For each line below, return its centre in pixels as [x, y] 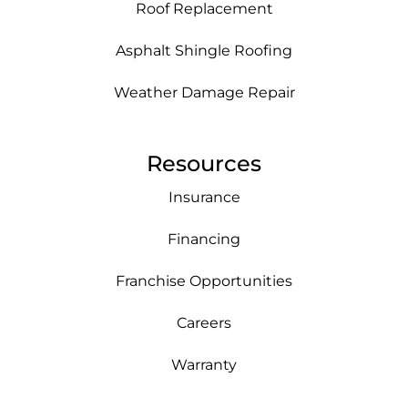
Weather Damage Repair [204, 93]
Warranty [204, 365]
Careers [204, 323]
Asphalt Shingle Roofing [204, 51]
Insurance [204, 198]
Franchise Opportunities [204, 281]
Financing [204, 240]
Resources [204, 164]
